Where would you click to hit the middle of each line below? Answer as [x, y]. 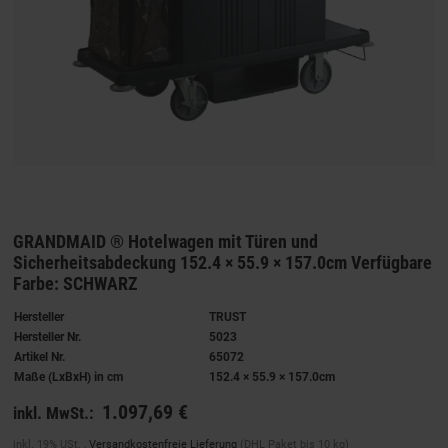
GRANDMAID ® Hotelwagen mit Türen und [165, 241]
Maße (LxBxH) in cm [68, 376]
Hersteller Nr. [47, 336]
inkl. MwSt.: [53, 412]
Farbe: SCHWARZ [75, 283]
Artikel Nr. [39, 356]
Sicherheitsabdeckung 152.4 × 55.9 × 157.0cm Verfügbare [222, 262]
